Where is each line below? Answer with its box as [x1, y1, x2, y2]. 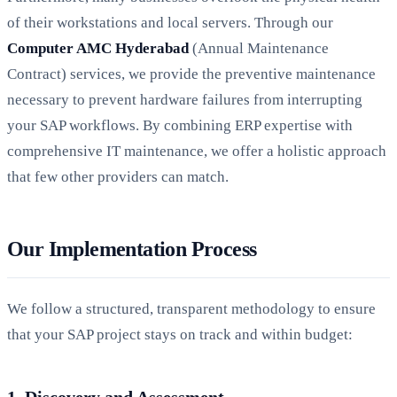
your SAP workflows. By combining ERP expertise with [7, 116, 353, 134]
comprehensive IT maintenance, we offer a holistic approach [7, 142, 386, 160]
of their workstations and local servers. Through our [7, 13, 333, 31]
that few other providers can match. [7, 167, 229, 185]
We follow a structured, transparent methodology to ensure [7, 300, 376, 317]
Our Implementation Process [7, 237, 257, 261]
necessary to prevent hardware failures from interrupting [7, 90, 362, 108]
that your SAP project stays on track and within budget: [7, 325, 353, 343]
